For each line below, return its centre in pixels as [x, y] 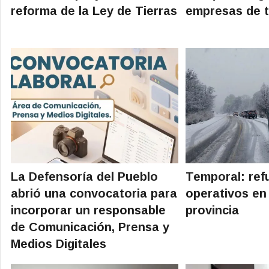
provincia [213, 210]
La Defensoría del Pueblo [84, 176]
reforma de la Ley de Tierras [94, 11]
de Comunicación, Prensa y [90, 227]
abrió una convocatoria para [94, 193]
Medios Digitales [59, 243]
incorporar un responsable [88, 210]
